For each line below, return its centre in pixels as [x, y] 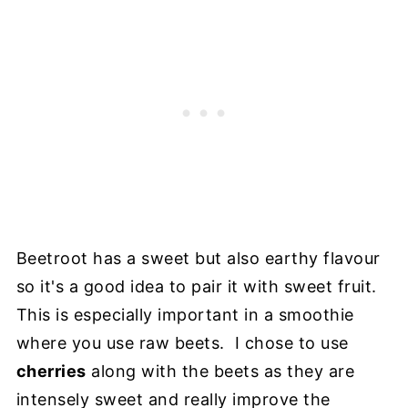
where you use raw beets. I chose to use [182, 343]
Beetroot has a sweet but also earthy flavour [198, 258]
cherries [51, 371]
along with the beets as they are [220, 371]
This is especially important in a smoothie [185, 315]
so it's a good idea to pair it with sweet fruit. [199, 286]
